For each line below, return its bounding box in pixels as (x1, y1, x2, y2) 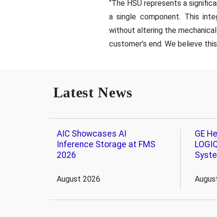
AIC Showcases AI (56, 128, 126, 139)
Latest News (53, 84, 133, 100)
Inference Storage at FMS (56, 139, 155, 149)
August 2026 (56, 174, 100, 184)
